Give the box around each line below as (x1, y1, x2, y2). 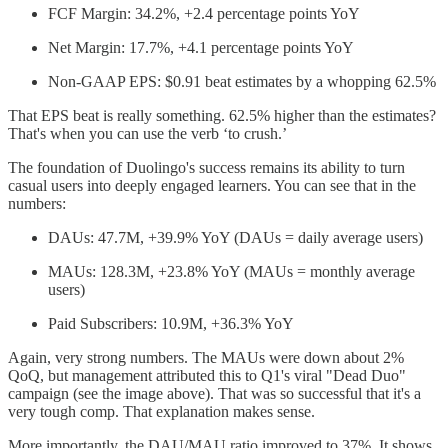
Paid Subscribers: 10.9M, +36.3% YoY (48, 315, 294, 333)
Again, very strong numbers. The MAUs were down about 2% (8, 349, 404, 367)
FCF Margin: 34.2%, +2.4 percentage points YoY (48, 5, 360, 23)
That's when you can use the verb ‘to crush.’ (8, 125, 287, 143)
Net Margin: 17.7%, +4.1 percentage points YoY (48, 39, 354, 57)
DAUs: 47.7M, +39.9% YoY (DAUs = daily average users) (48, 229, 423, 247)
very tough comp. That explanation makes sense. (8, 403, 315, 421)
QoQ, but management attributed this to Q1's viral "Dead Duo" (8, 367, 406, 385)
